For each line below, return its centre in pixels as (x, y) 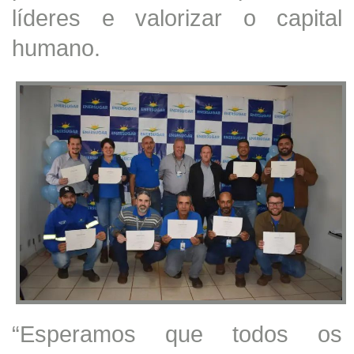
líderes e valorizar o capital (177, 17)
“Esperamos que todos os (177, 333)
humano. (56, 47)
